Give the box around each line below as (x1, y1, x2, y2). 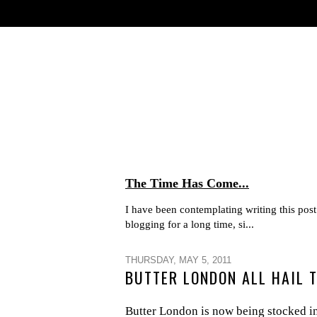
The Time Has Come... (125, 176, 249, 190)
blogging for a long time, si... (125, 219, 254, 230)
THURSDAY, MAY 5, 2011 (125, 255, 231, 265)
